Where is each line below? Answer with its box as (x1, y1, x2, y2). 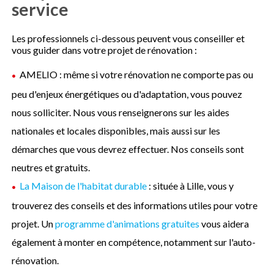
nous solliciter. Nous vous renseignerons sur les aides (12, 106, 230, 119)
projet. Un (12, 217, 56, 229)
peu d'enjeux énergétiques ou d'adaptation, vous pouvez (12, 88, 243, 100)
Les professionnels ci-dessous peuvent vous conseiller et (12, 32, 245, 45)
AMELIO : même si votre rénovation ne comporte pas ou (20, 68, 254, 81)
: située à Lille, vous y (147, 180, 234, 192)
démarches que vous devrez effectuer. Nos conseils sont (12, 143, 245, 155)
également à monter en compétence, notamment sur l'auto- (12, 235, 256, 248)
